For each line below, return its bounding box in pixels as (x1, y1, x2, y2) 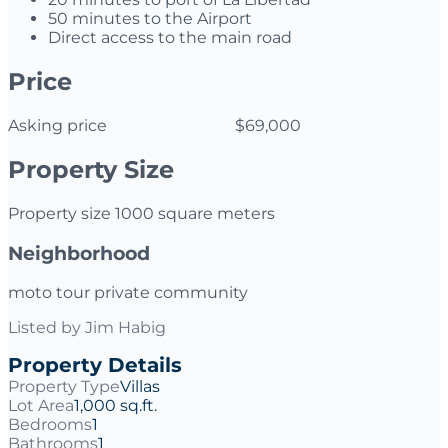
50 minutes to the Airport (48, 9, 252, 29)
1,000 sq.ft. (74, 396, 157, 416)
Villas (120, 377, 160, 397)
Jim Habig (85, 318, 166, 338)
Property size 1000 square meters (8, 203, 275, 223)
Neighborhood (8, 241, 150, 265)
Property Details (8, 353, 182, 378)
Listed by (8, 318, 85, 338)
